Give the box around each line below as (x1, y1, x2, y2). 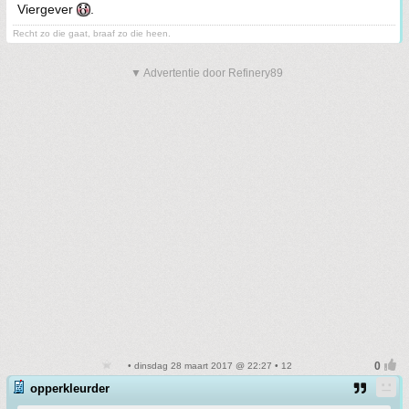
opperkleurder (30, 381, 110, 395)
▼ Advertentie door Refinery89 (131, 66, 283, 79)
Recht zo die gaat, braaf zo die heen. (13, 27, 171, 38)
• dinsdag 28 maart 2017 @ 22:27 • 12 (124, 360, 292, 371)
